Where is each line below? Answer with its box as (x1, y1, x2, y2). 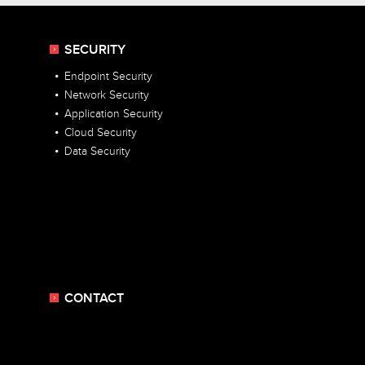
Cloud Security (64, 126, 137, 140)
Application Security (64, 108, 163, 121)
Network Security (64, 89, 149, 103)
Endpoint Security (64, 70, 152, 84)
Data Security (64, 145, 130, 159)
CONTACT (64, 291, 124, 307)
